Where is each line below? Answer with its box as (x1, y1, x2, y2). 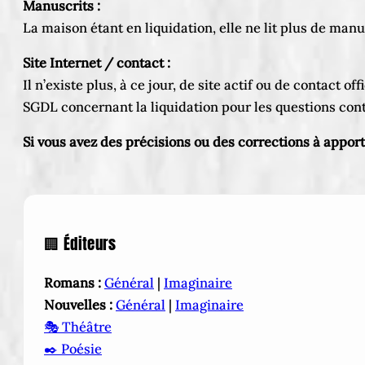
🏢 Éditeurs (44, 232, 117, 256)
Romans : (44, 275, 101, 292)
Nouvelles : (44, 297, 112, 314)
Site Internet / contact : (23, 55, 170, 71)
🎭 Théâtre (44, 319, 112, 336)
